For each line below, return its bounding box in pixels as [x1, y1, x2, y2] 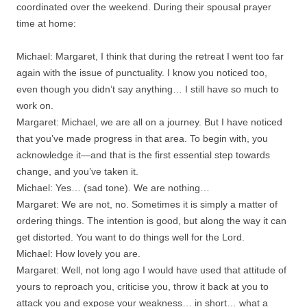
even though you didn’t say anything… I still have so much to [16, 83, 279, 95]
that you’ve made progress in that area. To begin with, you [16, 132, 268, 144]
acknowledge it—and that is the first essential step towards [16, 149, 270, 160]
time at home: [16, 17, 76, 29]
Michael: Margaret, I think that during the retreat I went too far [16, 50, 284, 62]
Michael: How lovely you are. [16, 247, 140, 259]
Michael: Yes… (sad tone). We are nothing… [16, 182, 210, 193]
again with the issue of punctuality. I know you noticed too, [16, 66, 267, 78]
